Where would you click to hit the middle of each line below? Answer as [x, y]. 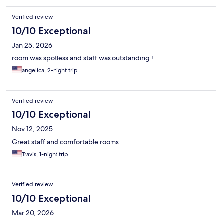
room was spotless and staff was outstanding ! [83, 58]
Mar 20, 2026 [33, 213]
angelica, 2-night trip [50, 71]
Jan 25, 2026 [32, 45]
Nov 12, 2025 [32, 129]
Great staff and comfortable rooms [65, 142]
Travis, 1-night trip [45, 154]
